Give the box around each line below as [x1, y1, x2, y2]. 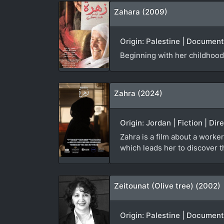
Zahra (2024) [114, 88, 162, 98]
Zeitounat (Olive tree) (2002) [114, 180, 220, 190]
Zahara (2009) [114, 6, 167, 16]
